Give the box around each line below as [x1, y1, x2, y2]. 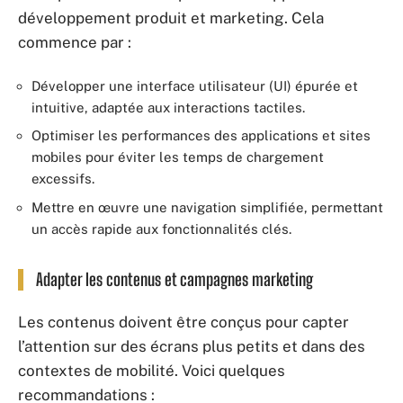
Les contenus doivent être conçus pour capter [18, 313, 349, 331]
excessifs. [31, 171, 94, 186]
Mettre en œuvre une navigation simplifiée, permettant [31, 199, 383, 215]
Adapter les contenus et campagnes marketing [36, 268, 313, 290]
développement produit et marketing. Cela [18, 9, 324, 27]
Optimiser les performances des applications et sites [31, 128, 371, 143]
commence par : [18, 33, 131, 51]
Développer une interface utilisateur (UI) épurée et [31, 77, 358, 94]
